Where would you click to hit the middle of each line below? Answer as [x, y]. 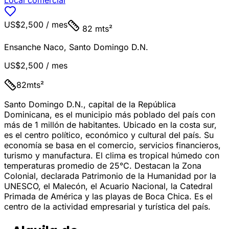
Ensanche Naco [34, 47]
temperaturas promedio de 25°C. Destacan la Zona [103, 166]
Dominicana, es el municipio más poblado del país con [110, 115]
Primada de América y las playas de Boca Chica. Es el [108, 197]
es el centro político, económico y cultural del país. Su [109, 135]
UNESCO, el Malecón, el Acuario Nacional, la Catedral [108, 186]
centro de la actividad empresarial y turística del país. [107, 207]
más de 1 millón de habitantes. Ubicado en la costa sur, [110, 125]
